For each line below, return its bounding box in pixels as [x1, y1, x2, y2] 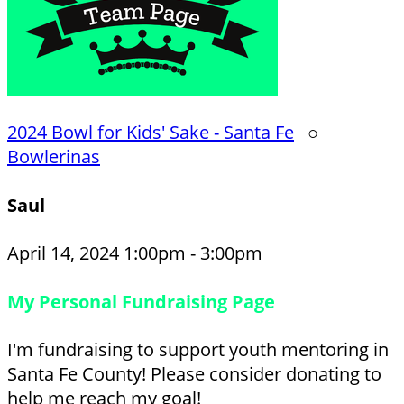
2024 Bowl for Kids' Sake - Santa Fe [7, 120, 294, 144]
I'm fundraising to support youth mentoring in [7, 337, 389, 363]
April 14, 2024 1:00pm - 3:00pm [7, 241, 262, 266]
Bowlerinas [7, 144, 100, 169]
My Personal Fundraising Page [7, 289, 275, 314]
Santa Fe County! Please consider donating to [7, 362, 381, 387]
